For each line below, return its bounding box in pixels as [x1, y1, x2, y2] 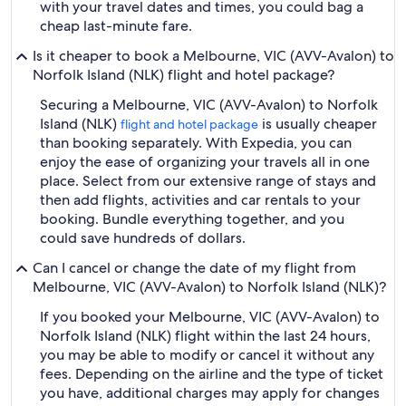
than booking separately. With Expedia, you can [40, 133, 352, 152]
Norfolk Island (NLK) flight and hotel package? [33, 65, 334, 84]
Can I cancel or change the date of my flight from [33, 258, 356, 277]
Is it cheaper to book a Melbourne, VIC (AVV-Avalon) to [33, 46, 394, 65]
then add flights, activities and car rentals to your [40, 190, 361, 209]
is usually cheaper [258, 114, 377, 133]
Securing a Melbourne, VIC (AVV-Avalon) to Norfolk [40, 95, 378, 114]
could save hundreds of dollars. [40, 228, 246, 247]
